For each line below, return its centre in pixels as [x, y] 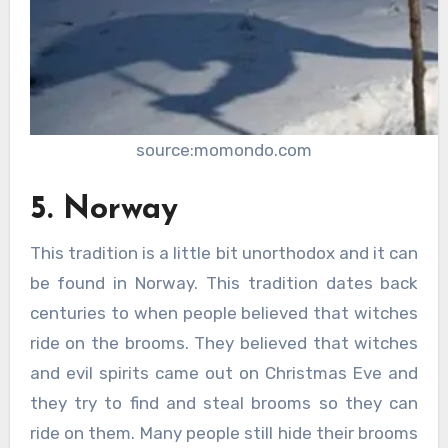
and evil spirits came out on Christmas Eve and [224, 372]
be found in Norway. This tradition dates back [224, 282]
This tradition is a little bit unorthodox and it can [224, 252]
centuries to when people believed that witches [224, 312]
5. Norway [103, 210]
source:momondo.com [224, 149]
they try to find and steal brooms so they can [224, 402]
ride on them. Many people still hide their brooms [224, 432]
